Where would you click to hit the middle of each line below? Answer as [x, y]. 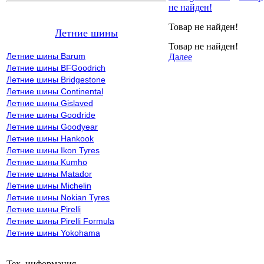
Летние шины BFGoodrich [56, 68]
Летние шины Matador [49, 174]
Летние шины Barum [46, 56]
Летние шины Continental [55, 91]
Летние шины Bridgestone [56, 80]
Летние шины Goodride [51, 115]
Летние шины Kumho [47, 162]
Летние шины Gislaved [50, 103]
